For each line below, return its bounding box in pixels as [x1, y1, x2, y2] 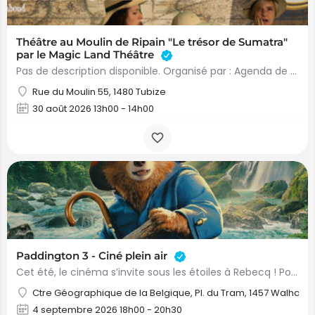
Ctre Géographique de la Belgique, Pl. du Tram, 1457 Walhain [32, 286, 308, 300]
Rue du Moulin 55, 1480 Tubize [32, 85, 166, 98]
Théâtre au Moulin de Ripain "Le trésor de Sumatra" [16, 35, 288, 49]
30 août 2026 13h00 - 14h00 [32, 102, 154, 115]
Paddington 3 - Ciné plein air [16, 249, 170, 262]
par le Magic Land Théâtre [16, 48, 157, 61]
